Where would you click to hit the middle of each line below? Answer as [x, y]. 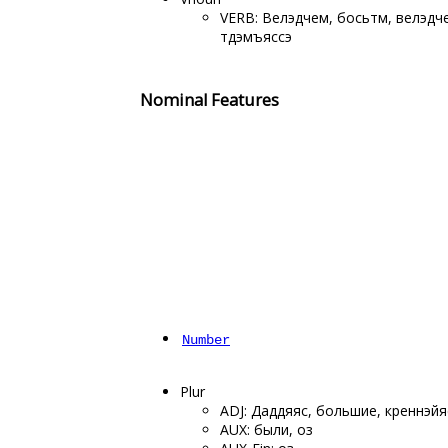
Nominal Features [209, 99]
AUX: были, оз [266, 429]
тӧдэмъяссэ [256, 36]
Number [206, 340]
